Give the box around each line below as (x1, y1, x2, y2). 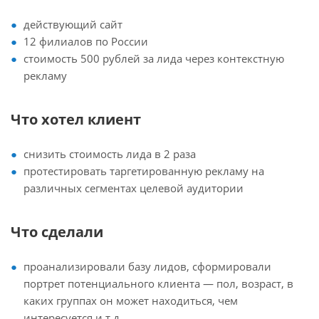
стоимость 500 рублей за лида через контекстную (23, 51, 284, 66)
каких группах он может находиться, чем (23, 293, 238, 308)
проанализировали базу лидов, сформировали (23, 258, 271, 273)
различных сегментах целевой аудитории (23, 180, 244, 195)
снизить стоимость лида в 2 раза (23, 146, 196, 161)
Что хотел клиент (11, 109, 141, 129)
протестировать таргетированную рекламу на (23, 163, 264, 178)
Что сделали (11, 221, 103, 241)
